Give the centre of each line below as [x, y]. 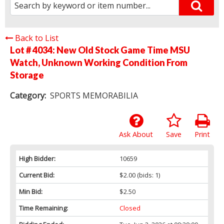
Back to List [37, 38]
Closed [130, 208]
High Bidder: [37, 158]
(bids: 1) [147, 175]
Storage [27, 75]
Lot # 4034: [33, 50]
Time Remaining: [43, 208]
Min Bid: [31, 191]
